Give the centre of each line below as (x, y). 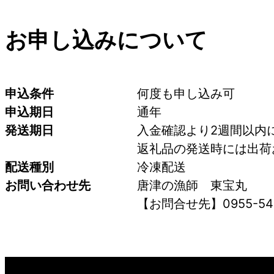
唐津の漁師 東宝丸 (198, 186)
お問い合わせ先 (48, 186)
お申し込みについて (106, 40)
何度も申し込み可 (186, 94)
